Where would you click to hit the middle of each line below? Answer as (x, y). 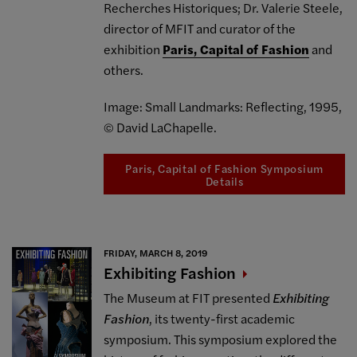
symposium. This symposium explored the (221, 339)
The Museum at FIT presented (188, 298)
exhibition (133, 49)
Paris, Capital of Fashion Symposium (224, 168)
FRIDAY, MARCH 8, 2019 (156, 253)
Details (224, 180)
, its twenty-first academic (222, 319)
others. (124, 69)
